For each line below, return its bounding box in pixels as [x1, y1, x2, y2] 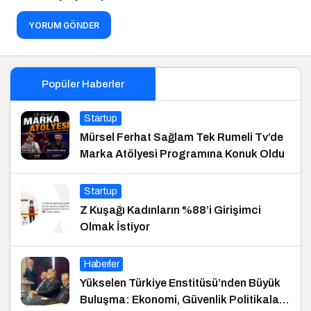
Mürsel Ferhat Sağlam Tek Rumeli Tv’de [80, 131, 283, 143]
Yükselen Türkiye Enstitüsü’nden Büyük [80, 276, 280, 289]
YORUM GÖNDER [28, 19, 99, 31]
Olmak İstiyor [80, 220, 150, 233]
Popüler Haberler [41, 78, 124, 90]
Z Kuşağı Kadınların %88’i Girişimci [80, 203, 261, 216]
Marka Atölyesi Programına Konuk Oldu [80, 147, 285, 160]
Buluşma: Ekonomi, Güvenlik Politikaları [80, 293, 286, 305]
